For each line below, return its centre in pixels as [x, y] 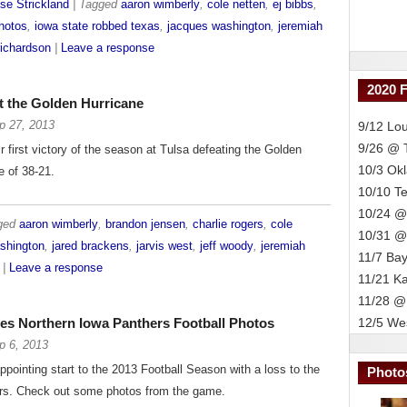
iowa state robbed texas [97, 26]
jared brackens [90, 246]
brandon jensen [145, 224]
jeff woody [227, 246]
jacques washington [219, 26]
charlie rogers [228, 224]
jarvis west [164, 246]
